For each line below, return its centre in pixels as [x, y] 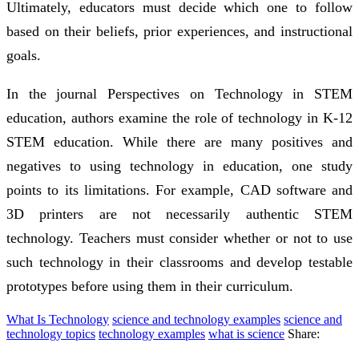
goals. [24, 55]
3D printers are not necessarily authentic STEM [179, 214]
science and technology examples [196, 319]
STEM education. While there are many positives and [179, 141]
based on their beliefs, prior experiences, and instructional [179, 31]
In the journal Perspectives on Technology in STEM [179, 93]
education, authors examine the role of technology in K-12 [179, 117]
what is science [246, 333]
